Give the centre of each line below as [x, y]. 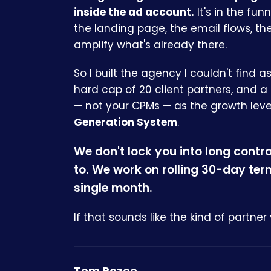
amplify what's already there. [150, 44]
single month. [113, 188]
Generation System [126, 122]
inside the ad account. [134, 12]
